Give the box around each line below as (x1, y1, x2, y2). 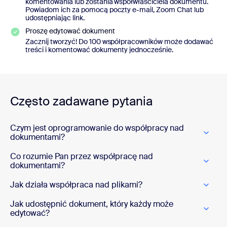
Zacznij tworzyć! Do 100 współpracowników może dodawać (25, 37, 213, 47)
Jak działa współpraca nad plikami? (10, 179, 142, 191)
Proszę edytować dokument (25, 26, 115, 36)
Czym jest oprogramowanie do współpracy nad (10, 123, 184, 134)
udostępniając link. (25, 13, 85, 23)
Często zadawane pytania (10, 93, 153, 109)
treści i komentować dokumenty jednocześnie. (25, 45, 174, 55)
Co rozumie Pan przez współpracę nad (10, 151, 153, 162)
